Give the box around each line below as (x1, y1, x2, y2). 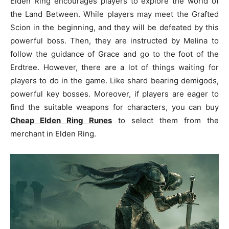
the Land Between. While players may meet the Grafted (10, 9, 219, 19)
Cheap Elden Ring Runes (10, 116, 112, 126)
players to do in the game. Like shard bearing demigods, (10, 76, 219, 86)
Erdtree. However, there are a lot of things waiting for (10, 62, 219, 73)
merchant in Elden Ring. (10, 129, 96, 139)
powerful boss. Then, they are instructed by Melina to (10, 36, 219, 46)
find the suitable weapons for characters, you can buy (10, 102, 219, 112)
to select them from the (112, 116, 219, 126)
